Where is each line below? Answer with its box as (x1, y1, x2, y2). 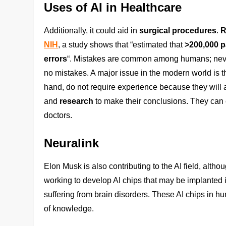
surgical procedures (139, 26, 217, 35)
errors (44, 54, 68, 63)
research (60, 96, 94, 105)
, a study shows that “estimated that (58, 40, 185, 49)
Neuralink (44, 136, 99, 150)
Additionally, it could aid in (44, 26, 140, 35)
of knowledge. (44, 204, 94, 213)
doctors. (44, 110, 73, 120)
